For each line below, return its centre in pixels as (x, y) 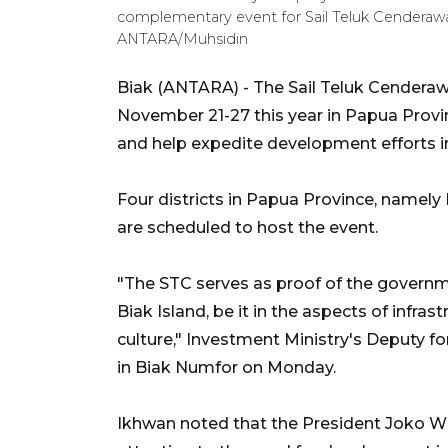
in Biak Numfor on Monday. (226, 367)
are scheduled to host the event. (247, 227)
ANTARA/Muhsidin (182, 38)
